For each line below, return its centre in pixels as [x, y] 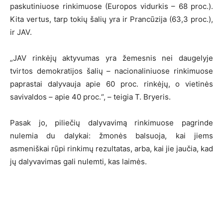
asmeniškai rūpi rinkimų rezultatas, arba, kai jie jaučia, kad [111, 149]
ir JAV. [21, 32]
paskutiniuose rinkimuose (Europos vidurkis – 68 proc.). [111, 6]
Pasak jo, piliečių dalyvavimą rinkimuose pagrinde [111, 123]
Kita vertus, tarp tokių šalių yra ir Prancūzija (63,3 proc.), [111, 19]
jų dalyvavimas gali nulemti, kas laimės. [78, 162]
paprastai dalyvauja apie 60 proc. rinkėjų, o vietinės [111, 84]
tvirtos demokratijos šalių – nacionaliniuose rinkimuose [111, 71]
